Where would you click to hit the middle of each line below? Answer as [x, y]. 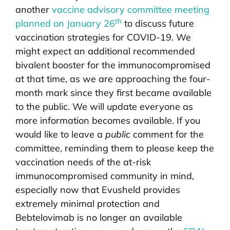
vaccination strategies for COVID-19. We [103, 37]
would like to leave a [60, 135]
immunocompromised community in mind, [105, 176]
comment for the [167, 135]
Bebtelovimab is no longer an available [99, 218]
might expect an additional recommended [105, 51]
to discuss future [158, 24]
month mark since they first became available [113, 93]
